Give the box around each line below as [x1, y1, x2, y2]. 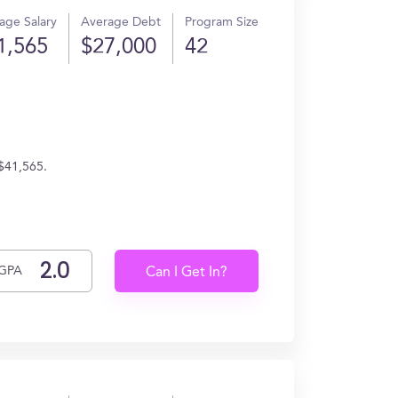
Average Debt [81, 16, 161, 28]
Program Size [185, 16, 259, 28]
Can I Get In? [146, 266, 228, 280]
